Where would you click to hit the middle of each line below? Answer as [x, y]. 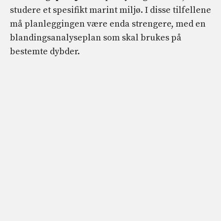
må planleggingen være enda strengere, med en [108, 24]
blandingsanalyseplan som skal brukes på [96, 38]
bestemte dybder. [45, 52]
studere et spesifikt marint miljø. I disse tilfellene [110, 10]
